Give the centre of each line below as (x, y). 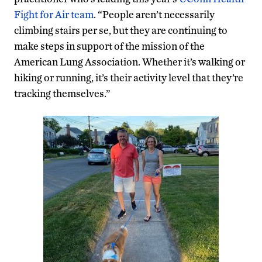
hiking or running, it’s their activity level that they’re (129, 77)
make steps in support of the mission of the (109, 46)
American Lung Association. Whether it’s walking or (130, 61)
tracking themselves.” (62, 93)
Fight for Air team (54, 14)
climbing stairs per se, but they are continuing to (121, 30)
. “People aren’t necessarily (154, 14)
